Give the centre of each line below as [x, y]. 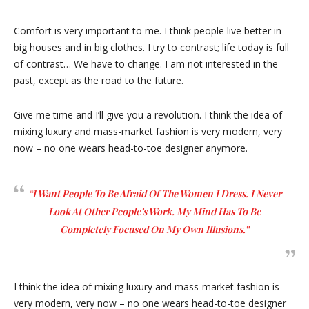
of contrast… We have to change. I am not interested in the [146, 64]
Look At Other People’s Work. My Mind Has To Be [154, 211]
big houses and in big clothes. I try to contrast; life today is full [151, 47]
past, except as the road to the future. [99, 80]
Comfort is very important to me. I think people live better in [148, 31]
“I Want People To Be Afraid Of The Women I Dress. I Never [154, 193]
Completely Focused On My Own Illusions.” [154, 229]
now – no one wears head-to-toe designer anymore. [131, 148]
